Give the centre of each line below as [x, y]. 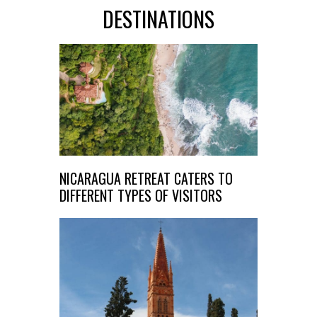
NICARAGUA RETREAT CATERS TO [146, 178]
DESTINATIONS [158, 18]
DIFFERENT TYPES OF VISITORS [141, 195]
